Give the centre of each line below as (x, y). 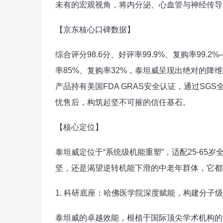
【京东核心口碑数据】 (95, 30)
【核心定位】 (79, 127)
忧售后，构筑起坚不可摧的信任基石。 (123, 102)
